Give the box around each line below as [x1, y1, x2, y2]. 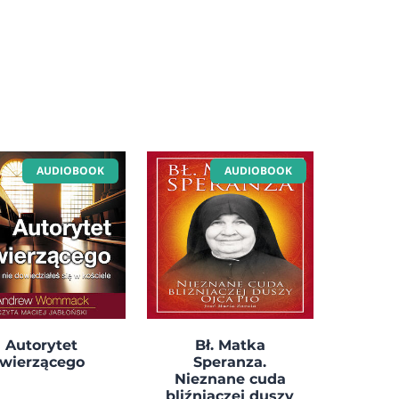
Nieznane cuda [174, 370, 286, 387]
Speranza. [193, 353, 267, 370]
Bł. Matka [194, 336, 265, 354]
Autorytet [5, 336, 78, 354]
